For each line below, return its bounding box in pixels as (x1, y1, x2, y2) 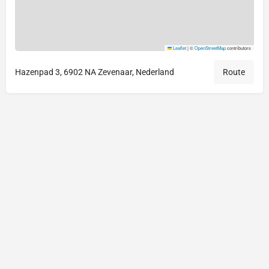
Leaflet (172, 44, 186, 52)
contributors (226, 44, 251, 52)
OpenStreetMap (195, 44, 226, 52)
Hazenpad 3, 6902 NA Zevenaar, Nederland (15, 67, 174, 77)
